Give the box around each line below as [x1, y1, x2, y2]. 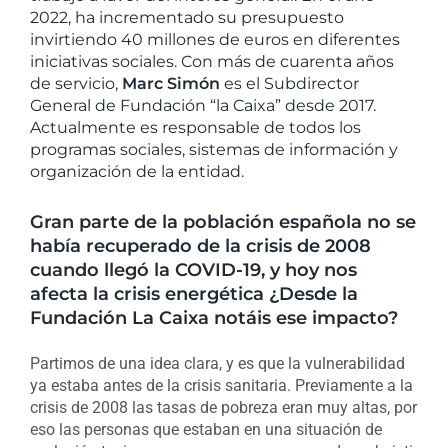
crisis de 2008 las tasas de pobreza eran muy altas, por [29, 398, 417, 418]
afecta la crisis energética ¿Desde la [29, 282, 358, 304]
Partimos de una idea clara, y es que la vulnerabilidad [29, 354, 405, 374]
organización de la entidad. [29, 161, 244, 182]
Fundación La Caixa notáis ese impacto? [29, 306, 398, 328]
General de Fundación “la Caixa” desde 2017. [29, 95, 376, 116]
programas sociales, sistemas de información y [29, 139, 398, 160]
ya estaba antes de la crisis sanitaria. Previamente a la [29, 376, 413, 396]
